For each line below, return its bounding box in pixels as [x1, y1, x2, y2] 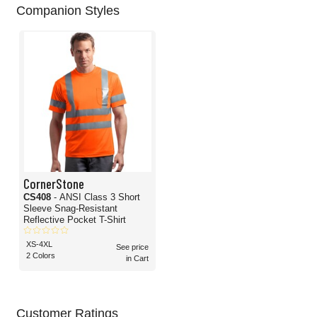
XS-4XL [26, 240, 52, 249]
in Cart [126, 254, 149, 263]
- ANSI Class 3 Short [54, 192, 140, 203]
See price [116, 243, 149, 252]
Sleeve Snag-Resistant [23, 203, 117, 214]
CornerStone [23, 175, 84, 192]
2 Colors [26, 251, 55, 260]
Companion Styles [16, 4, 120, 18]
